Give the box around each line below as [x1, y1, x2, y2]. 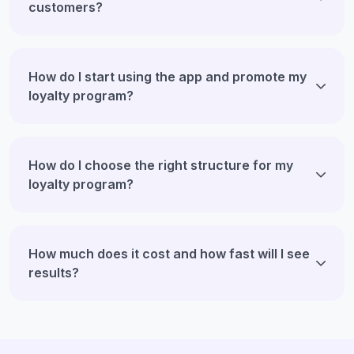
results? [28, 264, 79, 281]
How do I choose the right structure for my [28, 156, 293, 173]
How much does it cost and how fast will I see [28, 245, 310, 262]
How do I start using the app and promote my [28, 68, 307, 85]
